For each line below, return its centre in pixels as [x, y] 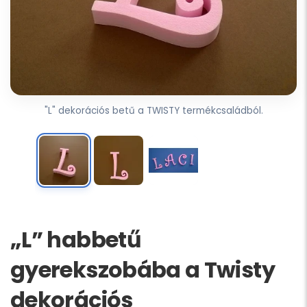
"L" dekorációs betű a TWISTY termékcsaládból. [153, 111]
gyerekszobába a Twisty [143, 270]
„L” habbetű [76, 240]
